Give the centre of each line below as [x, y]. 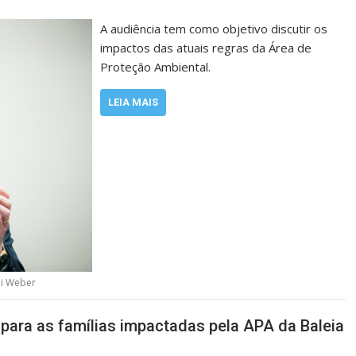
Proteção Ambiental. [156, 66]
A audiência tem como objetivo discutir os [214, 28]
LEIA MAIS [133, 102]
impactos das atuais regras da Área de [206, 47]
